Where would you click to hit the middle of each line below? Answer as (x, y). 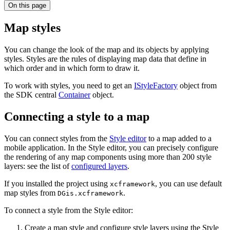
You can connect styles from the (57, 138)
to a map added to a (179, 138)
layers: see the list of (38, 166)
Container (74, 94)
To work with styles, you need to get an (69, 85)
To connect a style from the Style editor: (69, 210)
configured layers (99, 166)
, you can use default (188, 183)
